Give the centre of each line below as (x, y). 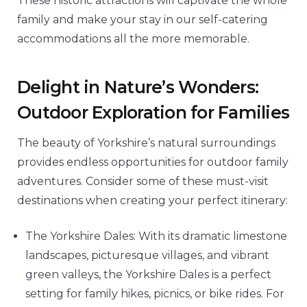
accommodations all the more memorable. (133, 39)
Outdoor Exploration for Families (153, 112)
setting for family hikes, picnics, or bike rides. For (155, 294)
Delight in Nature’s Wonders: (138, 87)
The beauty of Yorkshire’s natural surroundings (146, 143)
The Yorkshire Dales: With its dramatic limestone (156, 236)
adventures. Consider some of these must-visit (143, 182)
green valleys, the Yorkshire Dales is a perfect (148, 275)
